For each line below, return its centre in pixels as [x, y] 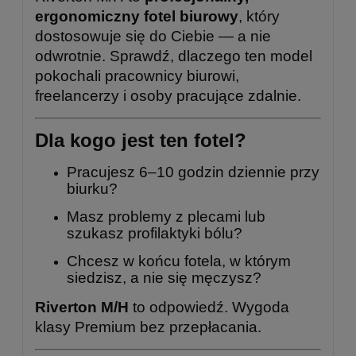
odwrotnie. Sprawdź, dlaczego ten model [174, 56]
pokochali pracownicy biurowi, [137, 75]
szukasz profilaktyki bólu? [155, 233]
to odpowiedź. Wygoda [209, 307]
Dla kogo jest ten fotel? [141, 141]
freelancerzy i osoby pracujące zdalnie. [168, 95]
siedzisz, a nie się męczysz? [164, 277]
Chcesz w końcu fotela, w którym [179, 261]
